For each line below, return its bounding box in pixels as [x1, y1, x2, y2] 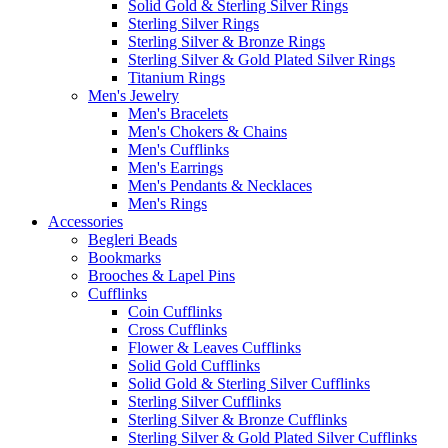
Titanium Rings [128, 69, 225, 87]
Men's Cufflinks [128, 141, 229, 159]
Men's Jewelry [88, 87, 179, 105]
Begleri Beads [88, 231, 177, 249]
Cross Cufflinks [128, 321, 227, 339]
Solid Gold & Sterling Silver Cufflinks [128, 375, 370, 393]
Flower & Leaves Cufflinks [128, 339, 301, 357]
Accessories [48, 213, 123, 231]
